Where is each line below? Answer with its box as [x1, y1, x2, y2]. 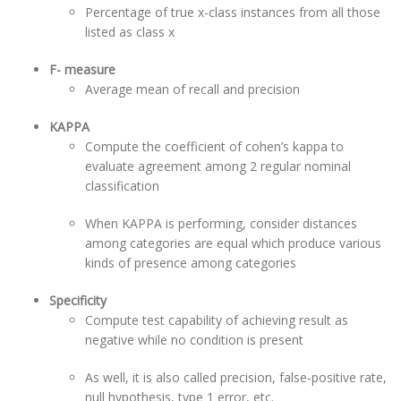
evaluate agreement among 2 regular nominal [85, 158, 351, 175]
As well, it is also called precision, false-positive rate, [85, 369, 387, 386]
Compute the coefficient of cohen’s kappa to [85, 138, 344, 155]
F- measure [49, 61, 119, 78]
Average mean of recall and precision [85, 81, 303, 98]
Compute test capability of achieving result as [85, 311, 348, 328]
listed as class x [85, 23, 175, 40]
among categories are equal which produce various [85, 235, 381, 252]
